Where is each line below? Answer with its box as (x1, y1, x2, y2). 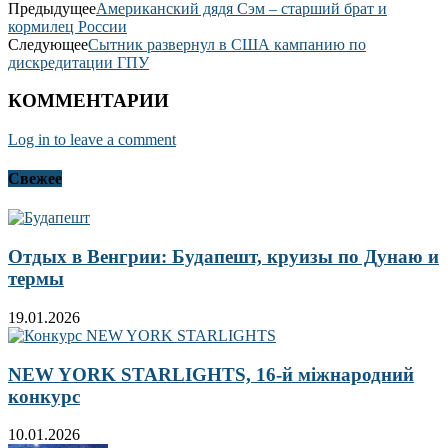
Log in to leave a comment (8, 130, 176, 148)
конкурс (8, 385, 80, 407)
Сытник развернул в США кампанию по (88, 35, 366, 53)
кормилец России (8, 17, 127, 35)
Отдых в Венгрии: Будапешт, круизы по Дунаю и (8, 246, 439, 268)
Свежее (8, 170, 62, 188)
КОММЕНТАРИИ (8, 90, 169, 112)
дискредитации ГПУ (8, 53, 149, 71)
